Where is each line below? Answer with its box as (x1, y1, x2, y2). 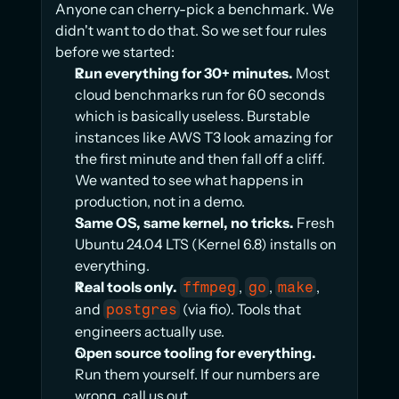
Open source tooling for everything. (75, 344, 316, 362)
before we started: (55, 43, 175, 61)
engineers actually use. (75, 322, 224, 340)
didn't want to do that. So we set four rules (55, 21, 327, 39)
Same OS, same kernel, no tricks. (75, 214, 294, 232)
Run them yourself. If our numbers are (75, 365, 320, 383)
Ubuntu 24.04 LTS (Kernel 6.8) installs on (75, 235, 337, 253)
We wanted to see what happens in (75, 171, 304, 189)
